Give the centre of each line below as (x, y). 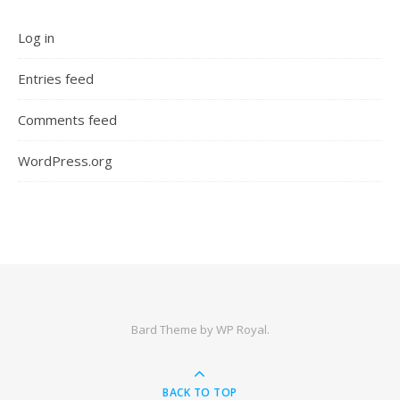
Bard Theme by (173, 329)
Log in (36, 37)
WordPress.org (65, 161)
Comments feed (67, 120)
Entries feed (56, 79)
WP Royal (241, 329)
